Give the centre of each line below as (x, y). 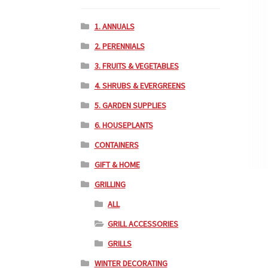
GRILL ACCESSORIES (143, 224)
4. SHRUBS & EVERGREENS (140, 86)
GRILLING (110, 185)
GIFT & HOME (117, 165)
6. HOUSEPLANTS (124, 125)
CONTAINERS (116, 145)
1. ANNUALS (114, 27)
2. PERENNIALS (119, 46)
